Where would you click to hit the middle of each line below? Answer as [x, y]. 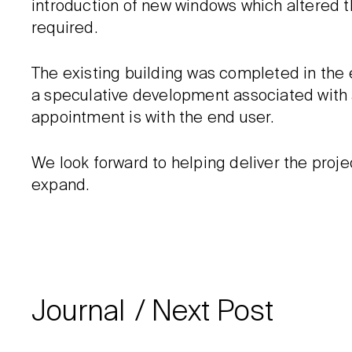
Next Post [213, 312]
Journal [78, 312]
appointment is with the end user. [153, 118]
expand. [60, 186]
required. [64, 29]
